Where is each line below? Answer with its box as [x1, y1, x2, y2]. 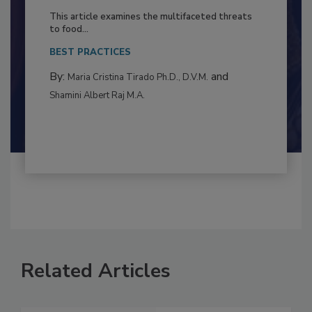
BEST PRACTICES [49, 75, 131, 88]
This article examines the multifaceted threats [49, 39, 252, 52]
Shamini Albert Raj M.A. [49, 118, 145, 131]
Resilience [49, 16, 107, 33]
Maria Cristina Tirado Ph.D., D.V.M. [67, 100, 208, 113]
